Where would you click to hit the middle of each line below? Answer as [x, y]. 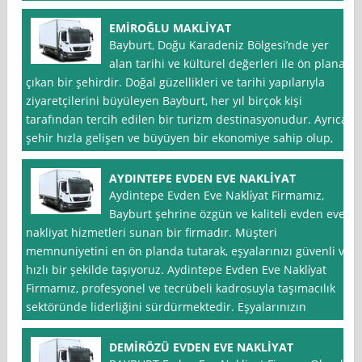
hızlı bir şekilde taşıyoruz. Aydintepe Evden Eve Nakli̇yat [177, 270]
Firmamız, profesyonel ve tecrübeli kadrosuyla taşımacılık [181, 288]
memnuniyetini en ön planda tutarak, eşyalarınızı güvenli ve [189, 251]
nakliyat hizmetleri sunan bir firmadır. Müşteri [152, 233]
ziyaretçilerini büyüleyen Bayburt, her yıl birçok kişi [164, 101]
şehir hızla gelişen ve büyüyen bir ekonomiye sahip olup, [180, 138]
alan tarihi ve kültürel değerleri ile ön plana [227, 64]
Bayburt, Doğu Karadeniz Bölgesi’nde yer [219, 45]
